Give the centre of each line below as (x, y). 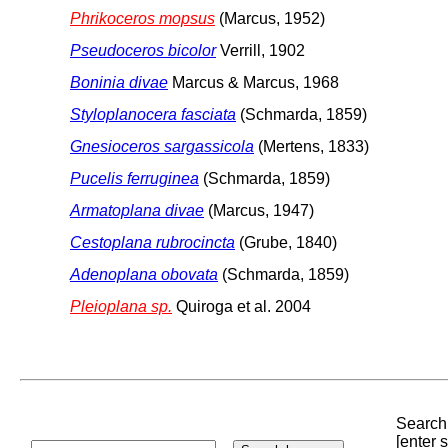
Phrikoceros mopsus (142, 18)
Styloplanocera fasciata (153, 114)
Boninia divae (119, 82)
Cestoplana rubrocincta (152, 242)
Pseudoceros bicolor (143, 50)
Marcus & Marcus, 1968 (253, 82)
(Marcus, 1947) (259, 210)
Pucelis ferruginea (134, 178)
